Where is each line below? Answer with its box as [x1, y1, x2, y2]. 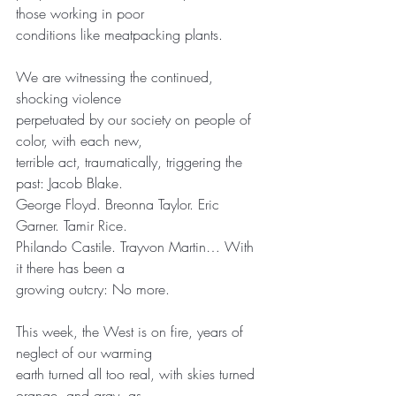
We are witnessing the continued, [16, 66, 217, 87]
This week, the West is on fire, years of [16, 321, 247, 341]
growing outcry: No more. [16, 278, 170, 299]
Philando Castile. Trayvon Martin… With [16, 236, 258, 256]
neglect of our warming [16, 342, 152, 362]
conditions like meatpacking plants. [16, 24, 223, 44]
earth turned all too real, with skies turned [16, 363, 259, 384]
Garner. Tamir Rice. [16, 215, 127, 235]
